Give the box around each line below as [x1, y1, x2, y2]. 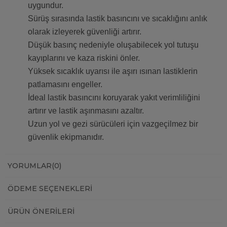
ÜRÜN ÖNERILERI [8, 207, 74, 216]
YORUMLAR [8, 161, 52, 171]
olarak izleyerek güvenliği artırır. [28, 27, 141, 36]
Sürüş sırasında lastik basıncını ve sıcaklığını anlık [28, 14, 207, 23]
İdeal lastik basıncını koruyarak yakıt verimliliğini [28, 93, 200, 102]
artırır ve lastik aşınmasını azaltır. [28, 106, 144, 116]
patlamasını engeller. [28, 80, 102, 89]
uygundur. [28, 1, 63, 10]
